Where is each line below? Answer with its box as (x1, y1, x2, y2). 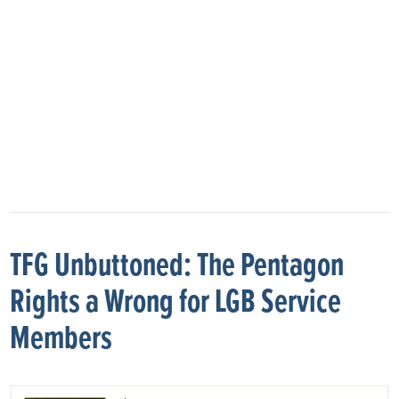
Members (10, 318, 113, 361)
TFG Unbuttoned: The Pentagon (10, 245, 345, 288)
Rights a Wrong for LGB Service (10, 281, 342, 324)
